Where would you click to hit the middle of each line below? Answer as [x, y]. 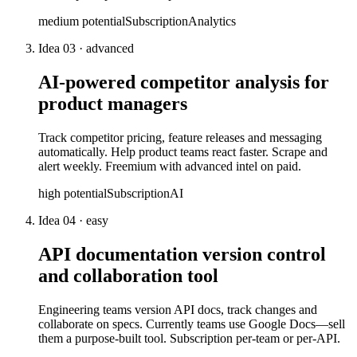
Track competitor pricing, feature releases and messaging [180, 138]
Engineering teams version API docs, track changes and [178, 310]
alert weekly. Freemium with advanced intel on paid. [170, 167]
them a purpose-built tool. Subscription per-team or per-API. [189, 339]
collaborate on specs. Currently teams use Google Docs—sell [192, 324]
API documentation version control [182, 255]
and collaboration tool [128, 276]
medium [59, 22]
